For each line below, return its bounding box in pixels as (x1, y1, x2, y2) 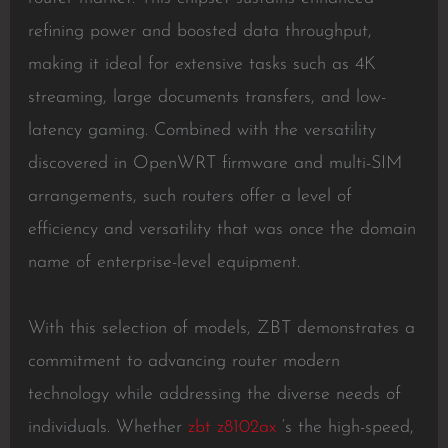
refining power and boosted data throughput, (27, 22, 372, 41)
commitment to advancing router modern (27, 352, 340, 371)
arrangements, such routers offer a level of (27, 187, 352, 206)
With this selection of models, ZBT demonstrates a (27, 319, 415, 338)
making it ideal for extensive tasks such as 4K (27, 55, 376, 74)
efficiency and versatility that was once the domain (27, 220, 416, 239)
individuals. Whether (27, 418, 188, 437)
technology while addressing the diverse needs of (27, 385, 401, 404)
